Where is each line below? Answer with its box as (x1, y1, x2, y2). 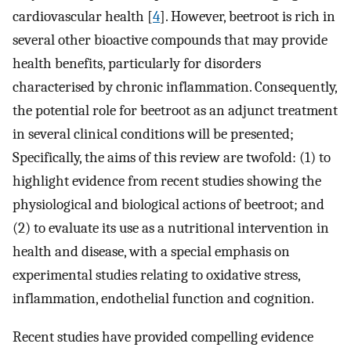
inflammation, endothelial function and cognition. (13, 289, 314, 307)
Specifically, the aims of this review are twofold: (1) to (13, 148, 331, 166)
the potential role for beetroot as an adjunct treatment (13, 101, 338, 119)
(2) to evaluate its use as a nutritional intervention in (13, 219, 329, 237)
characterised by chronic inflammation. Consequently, (13, 78, 337, 96)
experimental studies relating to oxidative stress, (13, 266, 300, 284)
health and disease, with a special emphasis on (13, 242, 290, 260)
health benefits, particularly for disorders (13, 54, 261, 72)
